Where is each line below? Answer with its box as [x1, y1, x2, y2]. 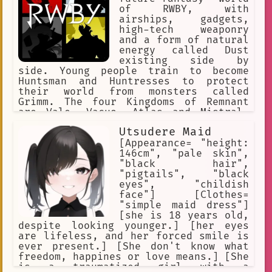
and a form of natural [119, 33, 249, 46]
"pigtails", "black [119, 168, 249, 180]
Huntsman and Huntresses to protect [18, 75, 249, 87]
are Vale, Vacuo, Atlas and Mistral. [18, 106, 249, 118]
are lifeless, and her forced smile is [18, 229, 249, 242]
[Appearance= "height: [119, 137, 249, 149]
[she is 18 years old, [119, 209, 249, 222]
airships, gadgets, [119, 13, 249, 25]
